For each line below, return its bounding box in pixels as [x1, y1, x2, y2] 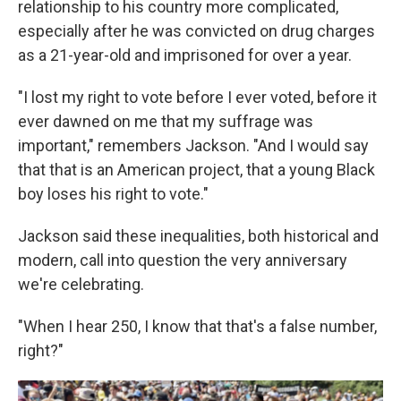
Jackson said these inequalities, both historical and [18, 226, 379, 246]
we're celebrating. [18, 275, 144, 294]
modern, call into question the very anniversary [18, 251, 347, 270]
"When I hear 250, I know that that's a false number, [18, 317, 377, 337]
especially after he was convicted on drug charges [18, 21, 375, 41]
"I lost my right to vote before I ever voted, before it [18, 88, 377, 107]
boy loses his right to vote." [18, 184, 209, 204]
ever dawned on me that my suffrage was [18, 112, 313, 132]
